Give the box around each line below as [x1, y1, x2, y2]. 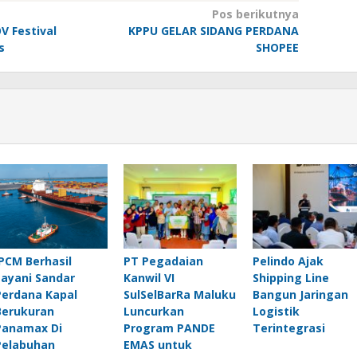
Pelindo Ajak [252, 253, 324, 269]
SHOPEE [255, 40, 299, 56]
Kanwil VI [123, 270, 175, 286]
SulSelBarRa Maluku [123, 287, 236, 303]
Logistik [252, 304, 300, 320]
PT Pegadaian [123, 253, 203, 269]
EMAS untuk [123, 337, 192, 353]
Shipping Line [252, 270, 329, 286]
